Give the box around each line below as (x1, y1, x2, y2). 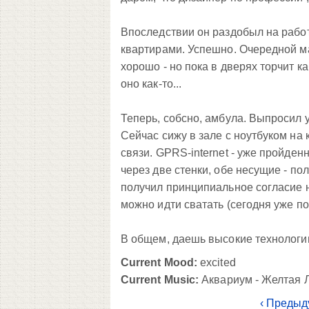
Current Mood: (121, 256, 198, 268)
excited (197, 256, 236, 268)
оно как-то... (121, 77, 182, 90)
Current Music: (121, 273, 199, 286)
